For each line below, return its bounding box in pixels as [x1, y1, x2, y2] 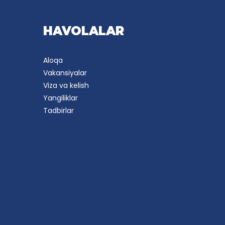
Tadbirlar [43, 105, 74, 116]
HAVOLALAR [43, 24, 124, 39]
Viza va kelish [43, 80, 89, 91]
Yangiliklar [43, 93, 78, 103]
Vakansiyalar [43, 68, 87, 78]
